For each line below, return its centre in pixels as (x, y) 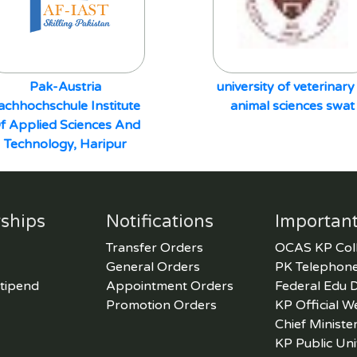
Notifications (159, 222)
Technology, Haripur (65, 144)
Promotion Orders (161, 305)
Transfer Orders (154, 248)
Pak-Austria (65, 87)
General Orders (153, 267)
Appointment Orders (169, 286)
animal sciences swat (292, 106)
